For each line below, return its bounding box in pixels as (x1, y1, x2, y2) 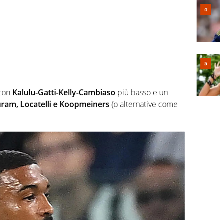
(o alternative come (110, 98, 178, 110)
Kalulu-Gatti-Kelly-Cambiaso (12, 86, 115, 98)
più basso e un (115, 86, 168, 98)
